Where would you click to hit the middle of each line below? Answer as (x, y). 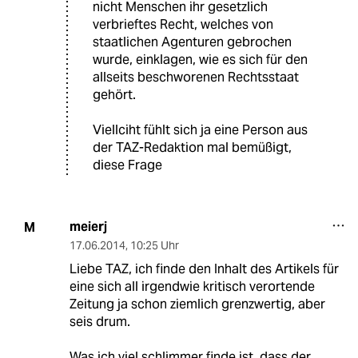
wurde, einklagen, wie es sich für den (200, 60)
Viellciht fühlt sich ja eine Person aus (200, 130)
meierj (88, 227)
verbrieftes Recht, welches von (183, 25)
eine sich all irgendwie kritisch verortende (192, 287)
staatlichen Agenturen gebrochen (192, 42)
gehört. (114, 95)
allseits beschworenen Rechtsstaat (196, 78)
